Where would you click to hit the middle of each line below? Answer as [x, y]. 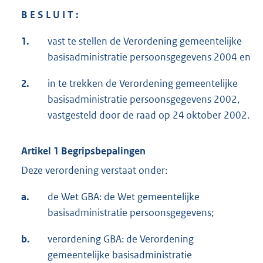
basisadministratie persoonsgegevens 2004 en [149, 57]
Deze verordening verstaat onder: [94, 171]
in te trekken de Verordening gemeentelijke [143, 84]
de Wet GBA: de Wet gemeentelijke [124, 197]
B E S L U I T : [50, 15]
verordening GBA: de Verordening [121, 239]
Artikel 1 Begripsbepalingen [83, 151]
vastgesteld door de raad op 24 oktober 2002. [149, 115]
